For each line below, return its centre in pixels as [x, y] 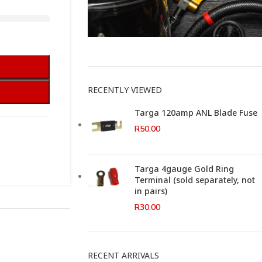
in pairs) [151, 191]
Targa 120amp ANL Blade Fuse [196, 112]
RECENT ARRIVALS [123, 255]
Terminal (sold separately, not [194, 180]
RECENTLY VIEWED [125, 89]
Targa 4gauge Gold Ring [184, 168]
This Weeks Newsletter [149, 69]
